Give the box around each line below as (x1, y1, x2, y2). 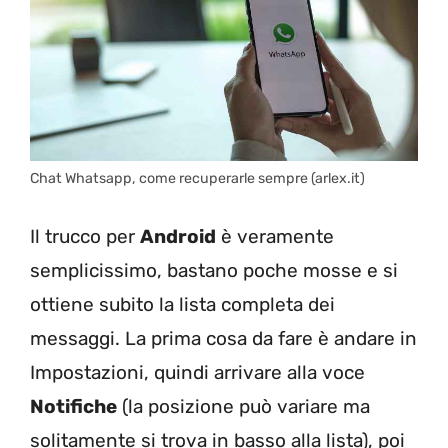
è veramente (216, 224, 334, 248)
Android (140, 224, 216, 248)
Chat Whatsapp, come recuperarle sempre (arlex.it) (30, 170, 365, 188)
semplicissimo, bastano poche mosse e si (30, 258, 398, 282)
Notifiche (30, 394, 117, 418)
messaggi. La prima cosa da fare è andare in (30, 326, 417, 350)
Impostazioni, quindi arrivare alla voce (30, 360, 365, 384)
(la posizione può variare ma (117, 394, 370, 418)
